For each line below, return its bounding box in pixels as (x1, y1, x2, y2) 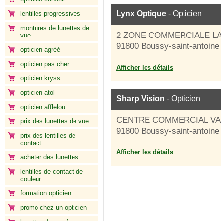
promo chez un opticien (20, 204, 87, 211)
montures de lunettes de (20, 24, 89, 32)
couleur (20, 175, 41, 183)
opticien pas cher (20, 60, 69, 68)
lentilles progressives (20, 10, 80, 17)
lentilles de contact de (20, 168, 83, 175)
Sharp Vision (116, 94, 165, 103)
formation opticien (20, 189, 71, 197)
